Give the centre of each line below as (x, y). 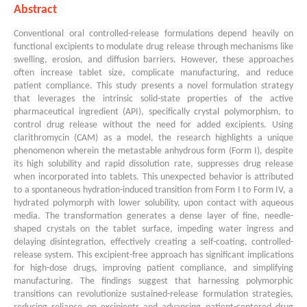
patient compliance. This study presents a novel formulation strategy (153, 86)
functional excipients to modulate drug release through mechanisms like (153, 47)
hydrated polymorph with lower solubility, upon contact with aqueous (153, 203)
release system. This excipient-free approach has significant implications (153, 255)
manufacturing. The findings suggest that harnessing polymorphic (153, 281)
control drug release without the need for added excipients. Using (153, 125)
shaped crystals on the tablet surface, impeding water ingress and (153, 229)
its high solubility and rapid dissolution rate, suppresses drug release (153, 164)
